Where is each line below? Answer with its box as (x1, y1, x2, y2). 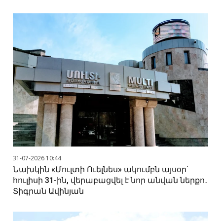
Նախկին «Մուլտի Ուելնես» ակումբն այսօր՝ (13, 165, 189, 175)
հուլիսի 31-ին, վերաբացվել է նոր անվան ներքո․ (13, 176, 208, 185)
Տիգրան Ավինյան (13, 186, 84, 196)
